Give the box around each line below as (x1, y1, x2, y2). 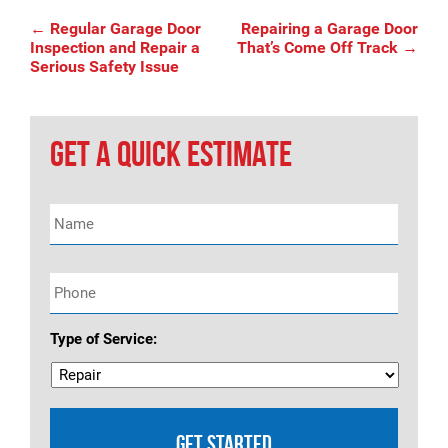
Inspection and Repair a (30, 38, 200, 57)
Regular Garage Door (46, 19, 201, 38)
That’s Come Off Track (237, 38, 402, 57)
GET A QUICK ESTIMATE (50, 134, 292, 173)
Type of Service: (50, 330, 157, 348)
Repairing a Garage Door (241, 19, 418, 38)
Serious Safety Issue (30, 57, 179, 76)
